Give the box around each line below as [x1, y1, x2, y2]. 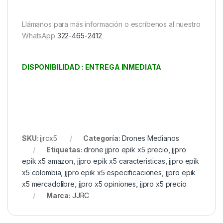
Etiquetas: [46, 145, 84, 154]
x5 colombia [22, 168, 61, 177]
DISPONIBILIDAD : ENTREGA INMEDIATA [22, 62, 162, 71]
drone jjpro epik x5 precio [84, 145, 168, 154]
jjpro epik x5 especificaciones [65, 168, 162, 177]
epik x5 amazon [22, 156, 74, 165]
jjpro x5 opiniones [78, 179, 136, 188]
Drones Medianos [121, 133, 179, 142]
